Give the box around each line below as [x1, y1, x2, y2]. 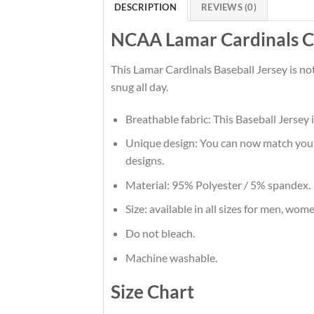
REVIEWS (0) [201, 1, 257, 13]
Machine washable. [125, 250, 217, 264]
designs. [125, 153, 164, 168]
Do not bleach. [125, 226, 195, 240]
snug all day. [111, 79, 168, 93]
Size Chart [111, 281, 194, 303]
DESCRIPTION [114, 1, 177, 13]
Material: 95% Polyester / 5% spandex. [125, 177, 310, 191]
